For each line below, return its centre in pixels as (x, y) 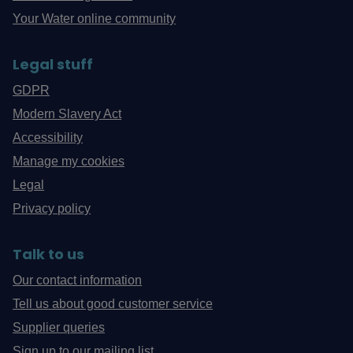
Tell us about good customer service (113, 304)
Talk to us (49, 255)
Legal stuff (53, 65)
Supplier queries (59, 328)
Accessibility (48, 138)
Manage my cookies (69, 162)
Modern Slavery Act (67, 114)
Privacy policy (52, 209)
